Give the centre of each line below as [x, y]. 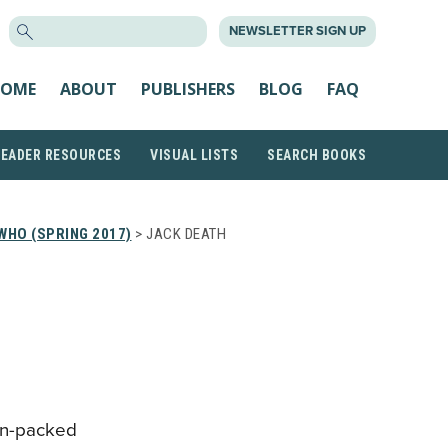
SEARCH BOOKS [316, 155]
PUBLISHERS [188, 88]
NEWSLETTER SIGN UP [297, 31]
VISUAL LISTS [194, 155]
